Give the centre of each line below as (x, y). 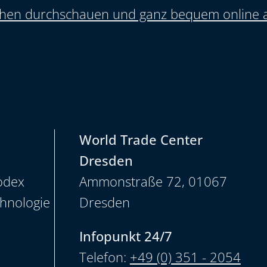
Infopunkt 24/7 (125, 236)
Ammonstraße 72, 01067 (153, 181)
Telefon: (104, 257)
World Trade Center (141, 139)
